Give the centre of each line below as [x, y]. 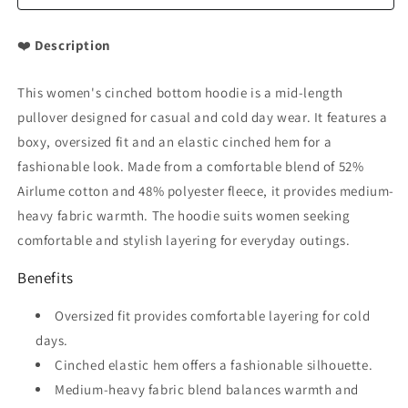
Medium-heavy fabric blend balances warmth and [207, 389]
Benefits [46, 277]
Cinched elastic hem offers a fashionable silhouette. [214, 364]
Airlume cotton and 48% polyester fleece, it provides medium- [206, 190]
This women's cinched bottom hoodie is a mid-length [181, 92]
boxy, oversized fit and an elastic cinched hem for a [175, 141]
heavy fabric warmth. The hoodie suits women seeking [184, 215]
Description [73, 45]
